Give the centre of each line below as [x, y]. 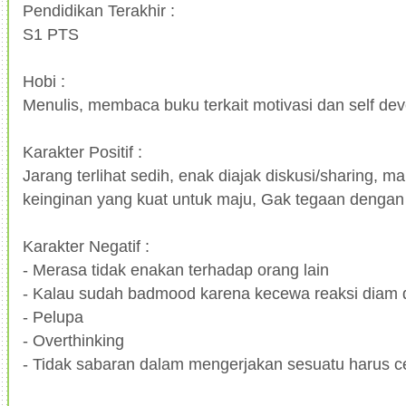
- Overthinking [73, 340]
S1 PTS [51, 34]
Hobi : [44, 81]
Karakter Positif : [82, 151]
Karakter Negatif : [86, 246]
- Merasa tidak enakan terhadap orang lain [176, 269]
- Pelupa [53, 316]
